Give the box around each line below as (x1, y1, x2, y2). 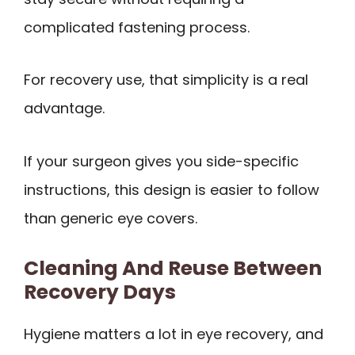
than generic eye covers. (24, 208, 197, 228)
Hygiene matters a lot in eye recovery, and (24, 324, 323, 345)
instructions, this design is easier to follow (24, 179, 319, 200)
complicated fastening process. (24, 17, 250, 37)
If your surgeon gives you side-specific (24, 151, 299, 171)
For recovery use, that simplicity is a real (24, 70, 308, 90)
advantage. (24, 98, 105, 119)
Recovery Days (24, 278, 176, 307)
